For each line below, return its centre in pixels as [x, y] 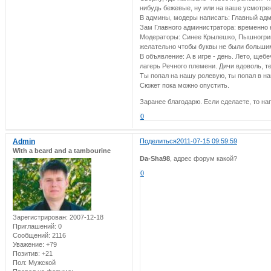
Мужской [41, 263]
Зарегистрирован [39, 217]
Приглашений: [34, 227]
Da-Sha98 [155, 159]
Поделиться [158, 141]
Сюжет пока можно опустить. [184, 85]
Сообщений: [31, 236]
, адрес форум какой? [203, 159]
